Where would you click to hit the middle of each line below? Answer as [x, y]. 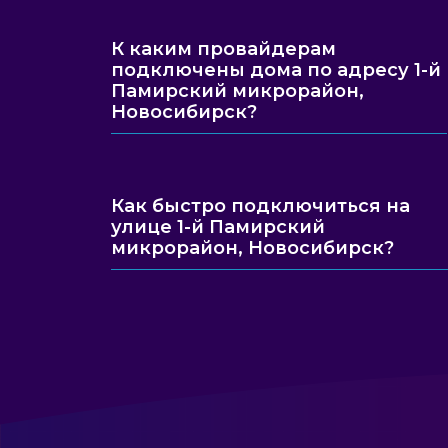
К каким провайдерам [223, 49]
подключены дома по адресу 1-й [276, 70]
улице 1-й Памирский [218, 227]
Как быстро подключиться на [260, 206]
